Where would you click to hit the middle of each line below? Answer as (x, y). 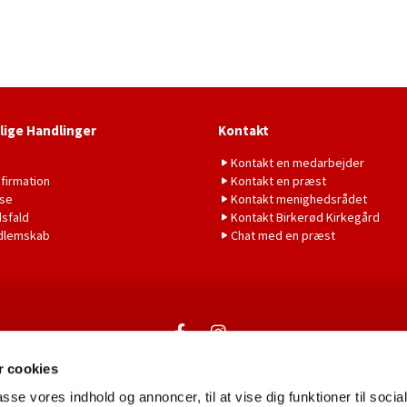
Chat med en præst (283, 235)
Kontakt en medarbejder (298, 162)
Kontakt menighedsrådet (299, 199)
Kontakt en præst (278, 180)
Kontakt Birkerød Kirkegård (305, 217)
